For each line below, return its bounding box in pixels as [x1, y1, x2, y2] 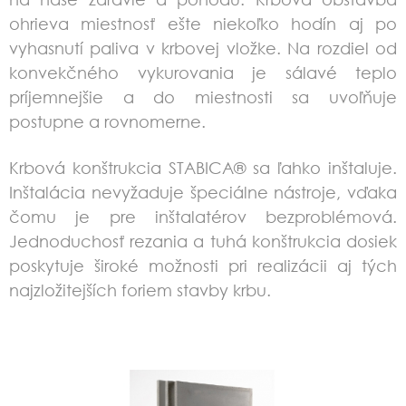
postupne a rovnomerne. [9, 111, 206, 131]
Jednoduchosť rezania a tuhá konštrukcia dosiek [9, 231, 397, 251]
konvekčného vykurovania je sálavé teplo [9, 63, 397, 82]
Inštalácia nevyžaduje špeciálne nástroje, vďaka [9, 182, 397, 202]
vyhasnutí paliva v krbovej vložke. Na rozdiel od [9, 38, 397, 58]
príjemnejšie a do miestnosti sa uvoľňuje [9, 87, 397, 107]
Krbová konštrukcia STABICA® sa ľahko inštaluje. [9, 158, 397, 178]
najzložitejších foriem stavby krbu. [9, 280, 271, 300]
